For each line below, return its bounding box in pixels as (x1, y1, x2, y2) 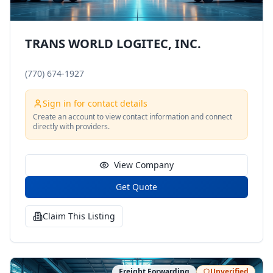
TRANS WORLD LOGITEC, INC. (25, 35, 201, 52)
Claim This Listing (43, 210, 115, 222)
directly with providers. (33, 121, 110, 132)
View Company (114, 159, 174, 171)
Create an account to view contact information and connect (33, 112, 232, 122)
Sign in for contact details (43, 97, 147, 109)
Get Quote (116, 181, 157, 193)
